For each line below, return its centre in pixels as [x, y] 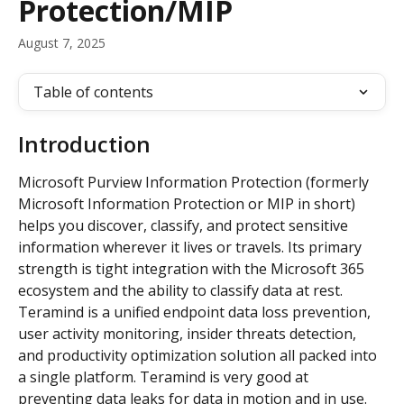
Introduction [84, 144]
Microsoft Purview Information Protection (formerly [195, 182]
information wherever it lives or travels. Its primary [192, 247]
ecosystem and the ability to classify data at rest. [184, 290]
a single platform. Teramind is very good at [165, 377]
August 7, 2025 [62, 43]
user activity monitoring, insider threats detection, [189, 334]
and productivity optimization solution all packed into [199, 355]
